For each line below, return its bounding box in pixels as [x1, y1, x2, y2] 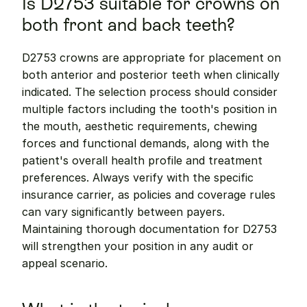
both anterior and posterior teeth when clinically [22, 68, 280, 82]
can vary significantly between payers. [22, 205, 225, 219]
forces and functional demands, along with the [22, 136, 269, 150]
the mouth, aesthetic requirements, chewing [22, 119, 257, 133]
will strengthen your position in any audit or [22, 239, 254, 253]
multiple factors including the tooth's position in [22, 102, 277, 116]
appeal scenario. [22, 256, 108, 270]
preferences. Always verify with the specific [22, 171, 254, 184]
